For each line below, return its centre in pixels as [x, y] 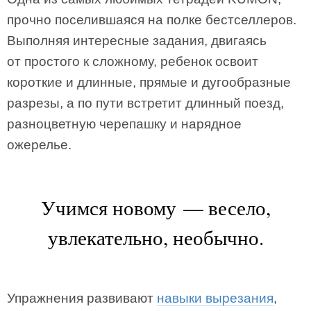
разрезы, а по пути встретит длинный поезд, [145, 103]
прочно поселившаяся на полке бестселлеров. [152, 20]
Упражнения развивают [82, 298]
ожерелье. [39, 145]
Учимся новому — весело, [155, 207]
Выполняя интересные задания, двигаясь [137, 41]
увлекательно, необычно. [155, 237]
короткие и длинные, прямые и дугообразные [149, 82]
